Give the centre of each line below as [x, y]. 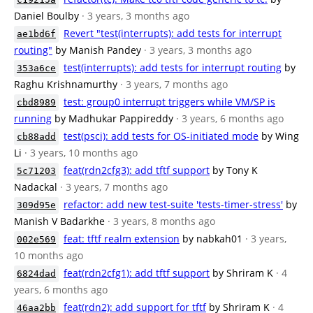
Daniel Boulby [46, 16]
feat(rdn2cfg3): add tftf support [137, 170]
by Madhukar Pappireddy [114, 118]
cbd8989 [36, 102]
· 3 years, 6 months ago [230, 118]
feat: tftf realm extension [122, 239]
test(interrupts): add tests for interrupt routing [173, 67]
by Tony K [235, 170]
